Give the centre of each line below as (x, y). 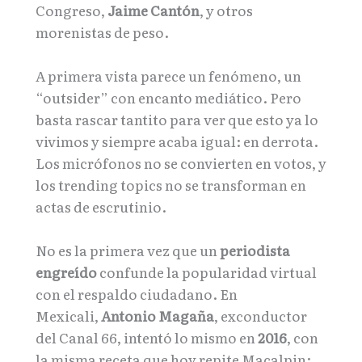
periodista (255, 250)
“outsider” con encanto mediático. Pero (168, 98)
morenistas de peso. (102, 32)
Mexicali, (68, 316)
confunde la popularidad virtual (207, 272)
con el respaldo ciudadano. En (137, 294)
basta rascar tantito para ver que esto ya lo (177, 120)
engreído (66, 272)
